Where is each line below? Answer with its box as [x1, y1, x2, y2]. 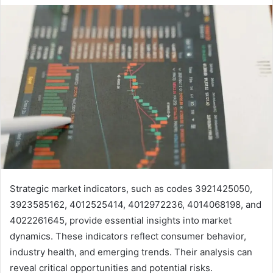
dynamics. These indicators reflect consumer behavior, [10, 230, 246, 242]
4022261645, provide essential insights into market [10, 214, 232, 226]
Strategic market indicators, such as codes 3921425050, [10, 182, 252, 194]
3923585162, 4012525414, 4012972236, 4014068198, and [10, 198, 261, 210]
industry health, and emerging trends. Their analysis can [10, 246, 252, 258]
